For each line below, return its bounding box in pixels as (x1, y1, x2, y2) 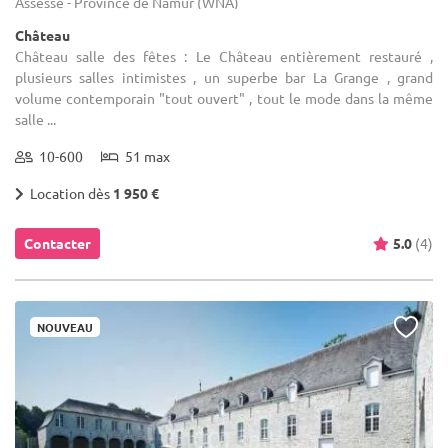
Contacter (24, 233, 91, 252)
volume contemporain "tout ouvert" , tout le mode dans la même (15, 88, 433, 107)
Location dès (24, 183, 113, 202)
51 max (119, 146, 170, 165)
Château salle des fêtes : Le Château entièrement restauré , (15, 46, 433, 65)
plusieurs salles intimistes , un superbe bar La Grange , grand (15, 67, 433, 86)
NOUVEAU (37, 318, 93, 335)
